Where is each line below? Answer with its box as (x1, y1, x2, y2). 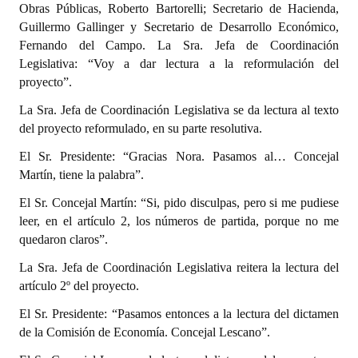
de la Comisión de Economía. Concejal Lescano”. (19, 325, 270, 339)
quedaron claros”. (19, 233, 108, 246)
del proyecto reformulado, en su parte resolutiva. (19, 121, 262, 135)
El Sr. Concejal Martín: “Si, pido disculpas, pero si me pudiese (19, 196, 339, 209)
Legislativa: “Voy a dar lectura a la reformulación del (19, 57, 339, 70)
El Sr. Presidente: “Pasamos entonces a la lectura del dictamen (19, 307, 339, 320)
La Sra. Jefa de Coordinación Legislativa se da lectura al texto (19, 103, 339, 117)
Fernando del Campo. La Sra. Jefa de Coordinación (19, 38, 339, 52)
